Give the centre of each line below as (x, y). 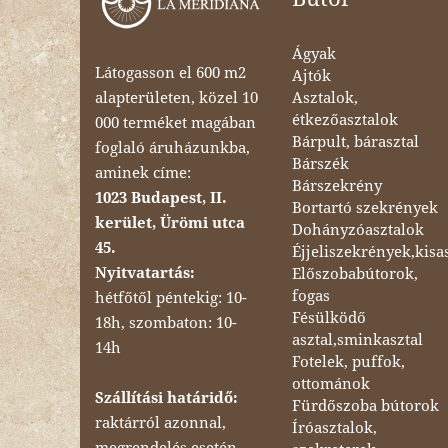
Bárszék (321, 163)
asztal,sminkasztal (358, 339)
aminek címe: (143, 172)
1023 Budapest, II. (161, 197)
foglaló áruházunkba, (172, 147)
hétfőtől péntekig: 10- (171, 297)
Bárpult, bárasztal (356, 141)
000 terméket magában (175, 122)
